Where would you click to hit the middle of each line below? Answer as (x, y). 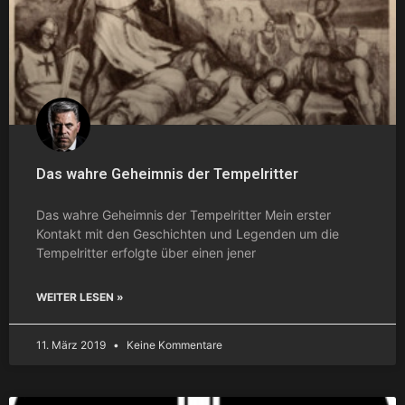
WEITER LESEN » (80, 297)
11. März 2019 (72, 344)
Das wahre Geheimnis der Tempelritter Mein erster (184, 214)
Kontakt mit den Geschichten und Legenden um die (188, 233)
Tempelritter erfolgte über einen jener (146, 252)
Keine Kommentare (173, 344)
